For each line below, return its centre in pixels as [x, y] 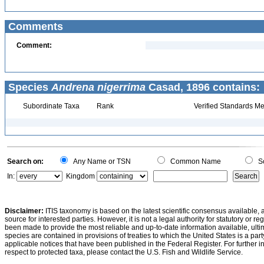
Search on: [25, 161]
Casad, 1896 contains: [203, 87]
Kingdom [80, 176]
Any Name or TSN [100, 161]
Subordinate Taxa [50, 106]
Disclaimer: [24, 211]
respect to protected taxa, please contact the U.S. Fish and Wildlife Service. [124, 252]
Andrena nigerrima [98, 87]
